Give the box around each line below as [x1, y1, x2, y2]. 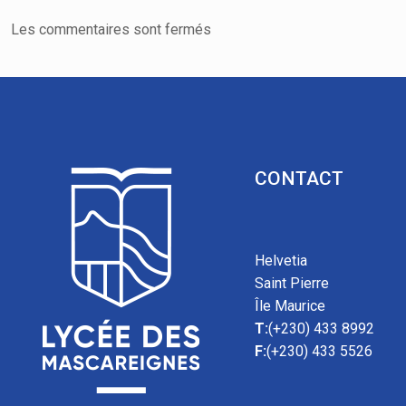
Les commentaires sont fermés [11, 21, 211, 39]
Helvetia [254, 252, 307, 270]
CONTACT [254, 168, 343, 190]
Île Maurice [254, 297, 325, 315]
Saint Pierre [254, 275, 329, 293]
